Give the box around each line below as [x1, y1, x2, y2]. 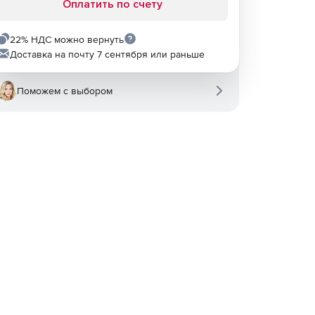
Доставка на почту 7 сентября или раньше [10, 49, 205, 60]
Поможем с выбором [17, 85, 112, 96]
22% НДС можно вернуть [10, 34, 124, 45]
